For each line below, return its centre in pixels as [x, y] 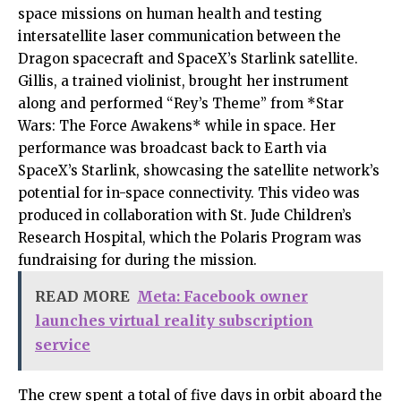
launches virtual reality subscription [174, 321]
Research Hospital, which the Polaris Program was [190, 238]
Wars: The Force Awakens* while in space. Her [177, 126]
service [63, 345]
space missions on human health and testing [170, 14]
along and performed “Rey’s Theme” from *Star [181, 104]
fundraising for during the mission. [137, 260]
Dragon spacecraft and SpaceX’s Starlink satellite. [188, 59]
